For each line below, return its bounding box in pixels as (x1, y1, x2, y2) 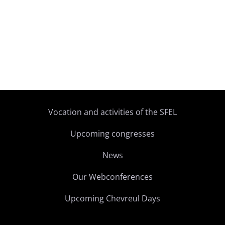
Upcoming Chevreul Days (65, 193, 160, 204)
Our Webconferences (72, 171, 153, 182)
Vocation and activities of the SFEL (48, 106, 177, 118)
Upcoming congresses (70, 128, 155, 139)
